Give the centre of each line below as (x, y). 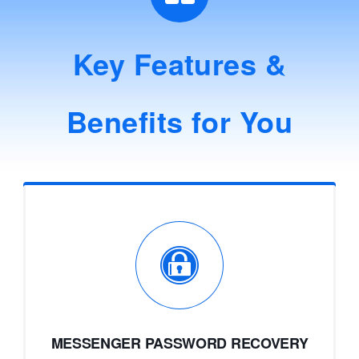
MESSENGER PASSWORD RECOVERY (179, 343)
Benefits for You (179, 121)
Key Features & (179, 64)
